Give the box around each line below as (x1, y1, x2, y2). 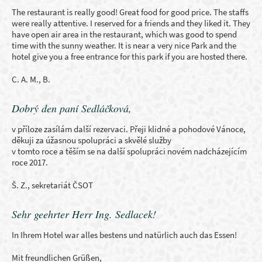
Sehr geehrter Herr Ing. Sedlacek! (12, 207, 156, 221)
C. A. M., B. (12, 74, 50, 85)
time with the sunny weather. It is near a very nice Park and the (12, 40, 236, 51)
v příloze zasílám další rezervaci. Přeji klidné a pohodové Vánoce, (12, 123, 246, 135)
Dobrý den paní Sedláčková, (12, 101, 132, 115)
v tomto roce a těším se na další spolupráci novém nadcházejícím (12, 146, 247, 157)
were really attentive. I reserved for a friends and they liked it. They (12, 18, 250, 29)
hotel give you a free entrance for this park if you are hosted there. (12, 51, 247, 62)
